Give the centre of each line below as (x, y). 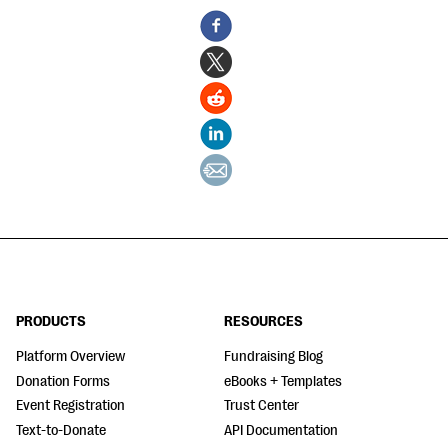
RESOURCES (263, 322)
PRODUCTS (51, 322)
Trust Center (261, 406)
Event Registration (70, 406)
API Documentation (281, 430)
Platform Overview (70, 357)
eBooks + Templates (283, 381)
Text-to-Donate (61, 430)
